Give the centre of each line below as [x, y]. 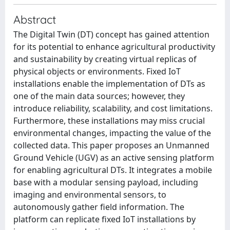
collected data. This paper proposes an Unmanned [111, 145]
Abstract [35, 19]
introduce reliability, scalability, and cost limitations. [113, 108]
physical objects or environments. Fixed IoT [97, 71]
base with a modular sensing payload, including [106, 182]
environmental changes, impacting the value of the [112, 133]
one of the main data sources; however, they [99, 96]
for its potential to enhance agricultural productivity [114, 47]
